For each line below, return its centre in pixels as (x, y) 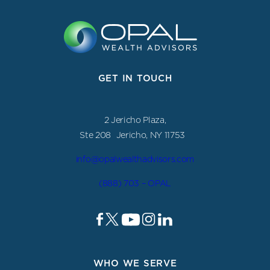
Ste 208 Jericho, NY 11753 (135, 135)
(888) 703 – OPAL (135, 183)
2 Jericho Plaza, (135, 120)
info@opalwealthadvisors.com (135, 159)
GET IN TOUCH (135, 78)
